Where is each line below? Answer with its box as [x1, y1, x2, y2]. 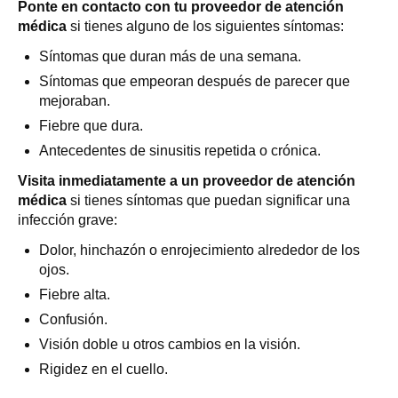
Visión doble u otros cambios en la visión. [39, 337, 300, 352]
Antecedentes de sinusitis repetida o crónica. [39, 143, 321, 158]
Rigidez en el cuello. [39, 362, 168, 377]
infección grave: [18, 212, 117, 227]
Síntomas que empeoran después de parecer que [39, 74, 350, 89]
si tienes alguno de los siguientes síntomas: [67, 19, 344, 34]
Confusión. [39, 312, 107, 327]
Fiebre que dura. [39, 118, 143, 133]
